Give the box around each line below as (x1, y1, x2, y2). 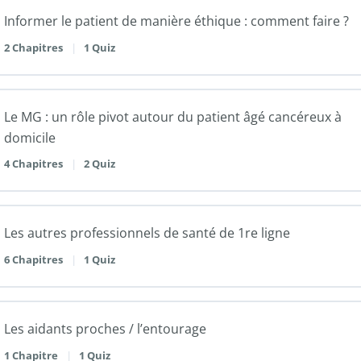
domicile (4, 128, 56, 147)
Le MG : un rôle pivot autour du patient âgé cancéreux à (4, 107, 342, 126)
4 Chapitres (4, 156, 65, 172)
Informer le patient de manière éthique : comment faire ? (4, 12, 349, 31)
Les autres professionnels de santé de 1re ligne (4, 224, 290, 243)
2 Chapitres (4, 39, 65, 55)
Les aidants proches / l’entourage (4, 320, 206, 338)
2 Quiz (84, 156, 116, 172)
